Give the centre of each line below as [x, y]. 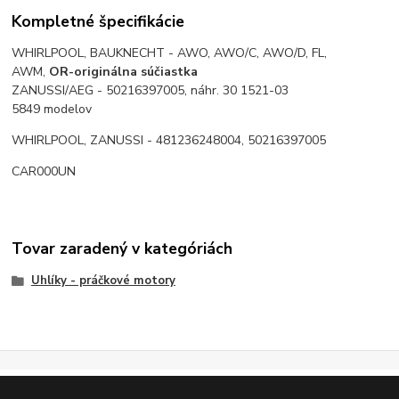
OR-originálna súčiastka [124, 71]
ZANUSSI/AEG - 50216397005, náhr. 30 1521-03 [151, 90]
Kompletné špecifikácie [98, 21]
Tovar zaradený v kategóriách [122, 249]
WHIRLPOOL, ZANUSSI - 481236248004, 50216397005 [169, 140]
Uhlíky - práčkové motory [103, 280]
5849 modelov [52, 109]
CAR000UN [44, 171]
